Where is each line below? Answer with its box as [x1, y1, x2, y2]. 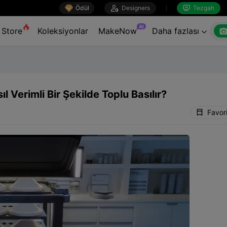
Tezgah [190, 4, 214, 12]
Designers [119, 4, 150, 12]
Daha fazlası [152, 26, 202, 36]
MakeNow [98, 26, 137, 36]
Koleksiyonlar [37, 26, 88, 36]
